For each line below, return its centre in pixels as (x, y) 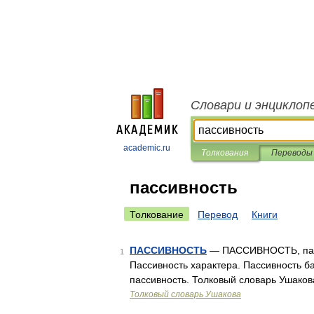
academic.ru (147, 148)
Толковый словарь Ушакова (185, 294)
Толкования (225, 153)
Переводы (292, 153)
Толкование (157, 214)
